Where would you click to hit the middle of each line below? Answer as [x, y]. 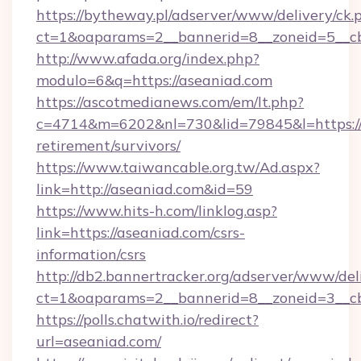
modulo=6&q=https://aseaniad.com [154, 80]
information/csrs [91, 254]
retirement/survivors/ [108, 145]
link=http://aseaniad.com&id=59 [145, 189]
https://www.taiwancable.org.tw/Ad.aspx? [178, 167]
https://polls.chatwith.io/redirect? [147, 320]
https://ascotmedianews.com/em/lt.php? [170, 102]
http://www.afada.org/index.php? [148, 58]
